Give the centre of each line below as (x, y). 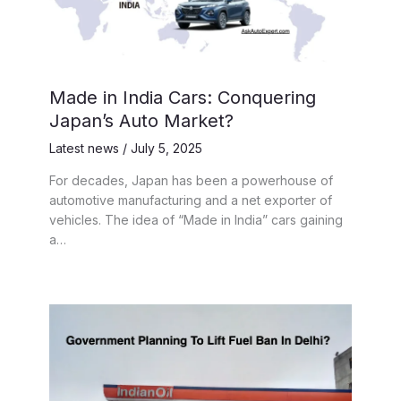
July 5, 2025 (166, 148)
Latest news (84, 148)
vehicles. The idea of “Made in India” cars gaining (196, 219)
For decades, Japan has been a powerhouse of (191, 180)
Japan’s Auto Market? (141, 120)
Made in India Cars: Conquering (183, 97)
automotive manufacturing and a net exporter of (191, 200)
